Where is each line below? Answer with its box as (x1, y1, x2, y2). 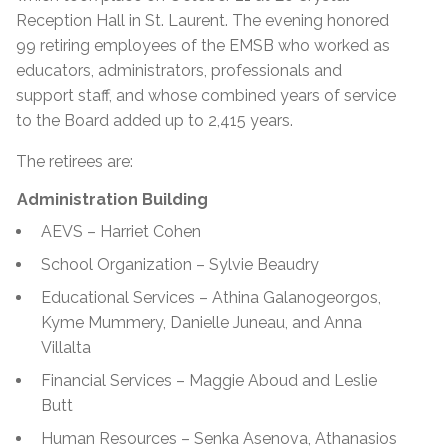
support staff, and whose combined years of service (16, 85, 396, 105)
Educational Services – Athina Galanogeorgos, (41, 287, 381, 307)
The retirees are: (16, 151, 133, 171)
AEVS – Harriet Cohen (41, 221, 201, 241)
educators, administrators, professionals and (16, 60, 342, 80)
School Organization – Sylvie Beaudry (41, 254, 319, 274)
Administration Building (17, 189, 208, 209)
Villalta (41, 337, 91, 357)
